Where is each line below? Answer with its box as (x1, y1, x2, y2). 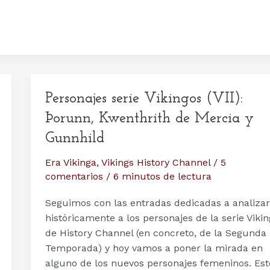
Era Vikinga (45, 157, 96, 169)
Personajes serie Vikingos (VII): (45, 90, 243, 106)
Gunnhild (45, 130, 104, 146)
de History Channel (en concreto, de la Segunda (45, 227, 266, 239)
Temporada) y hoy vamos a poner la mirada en (45, 242, 263, 254)
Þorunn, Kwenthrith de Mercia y (45, 110, 254, 126)
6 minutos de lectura (113, 171, 212, 183)
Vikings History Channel (101, 157, 210, 169)
